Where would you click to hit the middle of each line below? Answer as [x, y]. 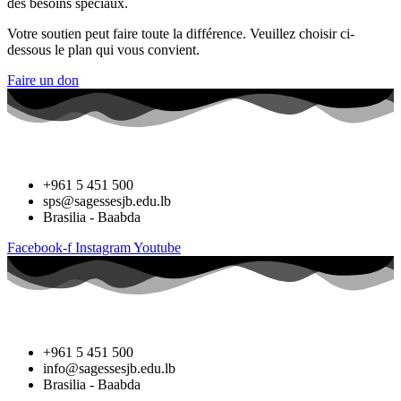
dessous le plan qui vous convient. [103, 49]
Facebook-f [39, 247]
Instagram [103, 247]
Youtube [157, 247]
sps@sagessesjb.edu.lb [107, 200]
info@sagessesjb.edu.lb [109, 369]
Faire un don [43, 80]
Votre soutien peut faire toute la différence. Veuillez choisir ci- [181, 33]
